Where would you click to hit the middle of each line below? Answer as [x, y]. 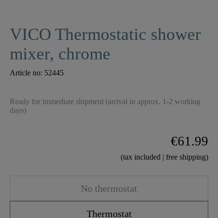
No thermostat [109, 189]
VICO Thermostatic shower [105, 35]
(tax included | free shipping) [164, 157]
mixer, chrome [60, 54]
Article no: [27, 73]
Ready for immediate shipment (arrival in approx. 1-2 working [105, 102]
